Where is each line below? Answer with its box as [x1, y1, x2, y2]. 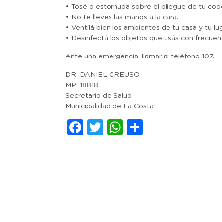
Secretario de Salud [65, 92, 132, 99]
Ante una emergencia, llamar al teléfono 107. [65, 53, 214, 60]
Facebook [83, 119, 162, 135]
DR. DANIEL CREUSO [65, 71, 140, 78]
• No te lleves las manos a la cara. [65, 14, 178, 21]
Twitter [103, 119, 157, 135]
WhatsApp [123, 119, 207, 135]
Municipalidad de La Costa [65, 103, 154, 110]
